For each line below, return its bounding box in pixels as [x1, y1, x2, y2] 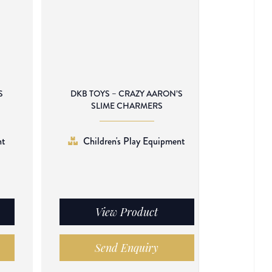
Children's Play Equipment [83, 134, 186, 148]
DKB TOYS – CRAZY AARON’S [70, 87, 183, 100]
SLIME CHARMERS [90, 100, 163, 112]
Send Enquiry [95, 240, 159, 255]
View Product [95, 204, 158, 219]
